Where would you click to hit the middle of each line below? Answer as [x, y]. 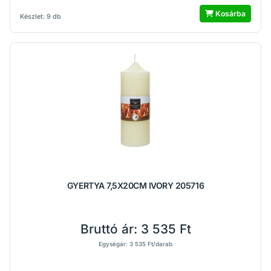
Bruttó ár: [110, 229]
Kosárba [230, 14]
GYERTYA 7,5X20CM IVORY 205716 [135, 185]
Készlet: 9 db [41, 17]
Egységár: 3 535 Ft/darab [135, 244]
